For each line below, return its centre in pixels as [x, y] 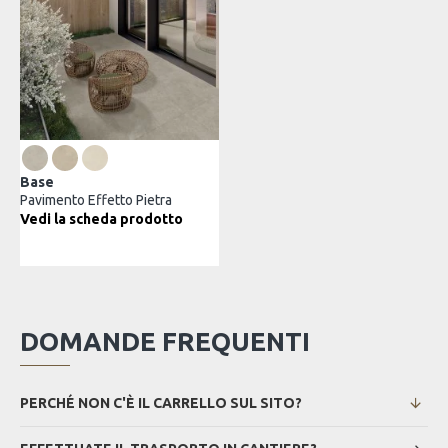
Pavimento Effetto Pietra [96, 200]
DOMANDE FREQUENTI [165, 341]
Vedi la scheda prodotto [101, 219]
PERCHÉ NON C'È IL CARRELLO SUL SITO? [161, 403]
